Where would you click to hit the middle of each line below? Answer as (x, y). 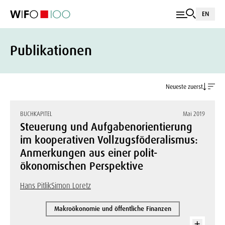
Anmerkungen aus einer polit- (89, 153)
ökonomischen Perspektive (82, 166)
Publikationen (51, 50)
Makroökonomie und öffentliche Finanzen (113, 209)
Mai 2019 (194, 114)
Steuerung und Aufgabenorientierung (106, 127)
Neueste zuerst (184, 87)
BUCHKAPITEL (36, 114)
